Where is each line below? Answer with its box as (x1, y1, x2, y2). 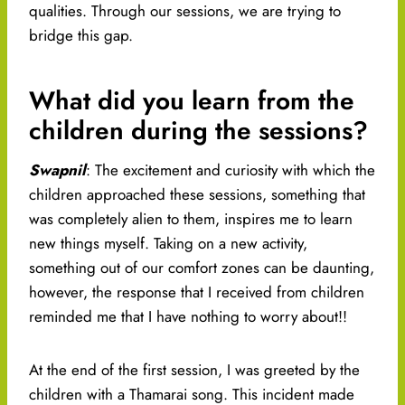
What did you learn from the (29, 82, 354, 120)
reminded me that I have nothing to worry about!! (29, 306, 347, 328)
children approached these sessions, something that (29, 184, 365, 206)
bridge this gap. (29, 24, 133, 47)
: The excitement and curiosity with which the (86, 159, 375, 182)
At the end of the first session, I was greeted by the (29, 359, 360, 381)
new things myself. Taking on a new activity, (29, 232, 307, 255)
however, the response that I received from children (29, 281, 364, 304)
